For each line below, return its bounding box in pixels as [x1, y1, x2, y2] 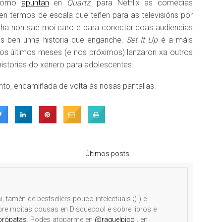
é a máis [158, 35, 193, 45]
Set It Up [126, 35, 158, 45]
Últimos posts [85, 150, 129, 158]
